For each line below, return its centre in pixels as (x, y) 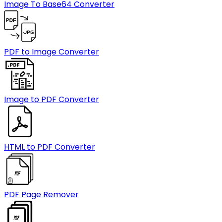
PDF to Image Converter (52, 52)
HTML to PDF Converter (50, 147)
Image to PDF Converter (52, 99)
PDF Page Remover (41, 194)
